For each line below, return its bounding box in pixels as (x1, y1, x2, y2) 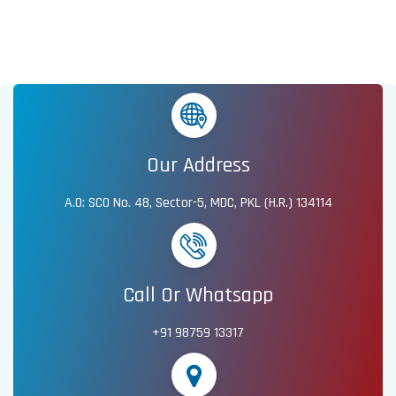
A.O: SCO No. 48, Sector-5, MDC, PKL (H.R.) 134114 (64, 194, 332, 213)
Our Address (146, 152, 250, 179)
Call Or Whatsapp (123, 282, 273, 309)
